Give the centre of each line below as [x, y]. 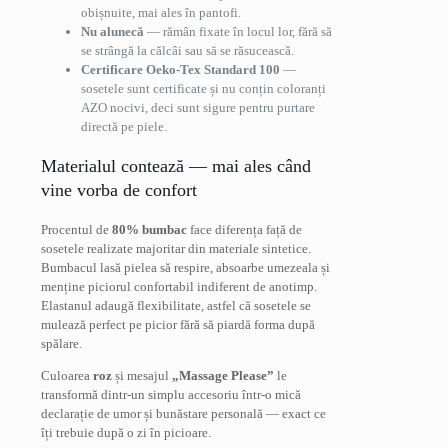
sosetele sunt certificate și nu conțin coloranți [203, 88]
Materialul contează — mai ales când [176, 165]
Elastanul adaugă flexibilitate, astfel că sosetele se [176, 305]
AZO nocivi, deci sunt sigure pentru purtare [198, 107]
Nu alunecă [112, 31]
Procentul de [76, 229]
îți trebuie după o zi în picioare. [126, 432]
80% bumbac [149, 229]
